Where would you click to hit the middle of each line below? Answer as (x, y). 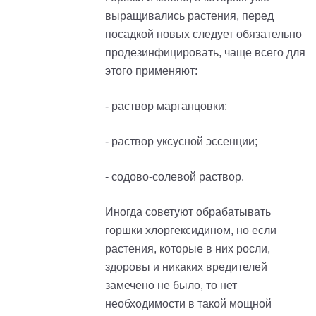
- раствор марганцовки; (166, 106)
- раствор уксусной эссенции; (181, 141)
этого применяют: (151, 71)
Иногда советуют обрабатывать (188, 212)
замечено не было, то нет (171, 285)
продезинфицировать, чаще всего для (205, 52)
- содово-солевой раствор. (175, 176)
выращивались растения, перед (189, 16)
